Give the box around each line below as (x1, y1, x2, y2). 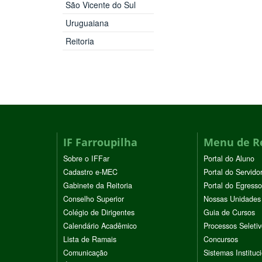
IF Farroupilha (63, 135, 137, 149)
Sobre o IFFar (63, 153, 109, 164)
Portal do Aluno (204, 153, 254, 164)
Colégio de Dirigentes (63, 206, 135, 218)
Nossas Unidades (204, 193, 261, 204)
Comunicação (63, 247, 108, 258)
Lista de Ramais (63, 233, 116, 244)
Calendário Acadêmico (63, 220, 137, 231)
